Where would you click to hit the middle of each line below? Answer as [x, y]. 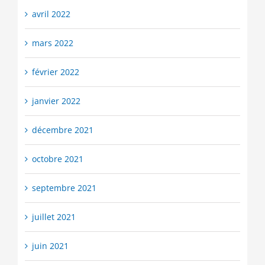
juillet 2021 [54, 217]
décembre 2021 [62, 130]
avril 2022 [51, 14]
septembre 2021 [64, 188]
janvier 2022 [56, 101]
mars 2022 [52, 43]
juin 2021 [50, 246]
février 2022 [55, 72]
